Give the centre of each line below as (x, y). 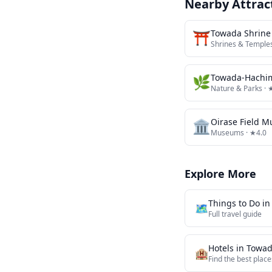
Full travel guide (235, 214)
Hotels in (227, 248)
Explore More (220, 174)
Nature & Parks (236, 88)
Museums (227, 133)
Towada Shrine (241, 33)
